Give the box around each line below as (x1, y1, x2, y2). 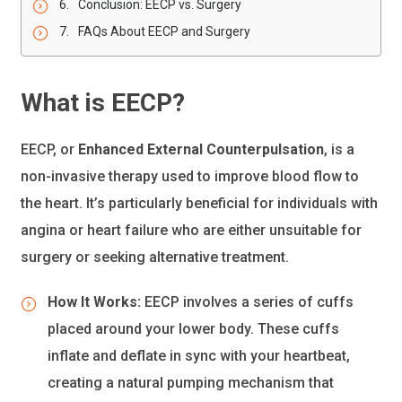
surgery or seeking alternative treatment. (21, 249, 290, 267)
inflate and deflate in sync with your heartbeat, (48, 347, 351, 365)
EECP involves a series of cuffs (144, 293, 354, 311)
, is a (324, 141, 355, 159)
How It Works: (48, 293, 145, 311)
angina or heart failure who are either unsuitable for (21, 222, 363, 240)
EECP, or (21, 141, 79, 159)
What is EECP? (21, 88, 186, 118)
